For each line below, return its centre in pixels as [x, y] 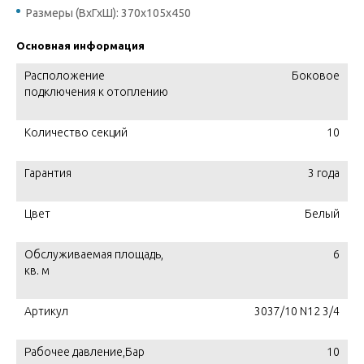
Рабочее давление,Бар [84, 352]
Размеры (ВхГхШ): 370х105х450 [108, 13]
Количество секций [76, 132]
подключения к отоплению [96, 92]
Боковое [316, 76]
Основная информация [80, 45]
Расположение [65, 76]
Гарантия [48, 173]
